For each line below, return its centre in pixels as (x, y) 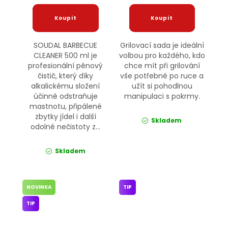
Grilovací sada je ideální (162, 46)
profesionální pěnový (66, 66)
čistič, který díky (66, 76)
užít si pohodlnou (162, 86)
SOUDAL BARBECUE (66, 46)
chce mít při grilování (162, 66)
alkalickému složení (66, 86)
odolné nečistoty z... (66, 127)
